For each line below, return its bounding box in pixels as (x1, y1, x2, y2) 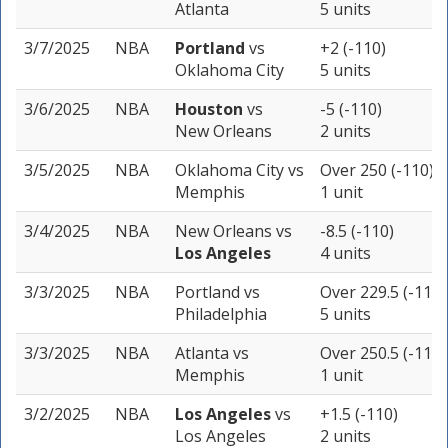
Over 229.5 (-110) (320, 281, 446, 304)
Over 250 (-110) (320, 159, 434, 182)
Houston (175, 98, 247, 121)
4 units (320, 242, 371, 265)
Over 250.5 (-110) (320, 342, 446, 365)
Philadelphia (175, 303, 267, 326)
